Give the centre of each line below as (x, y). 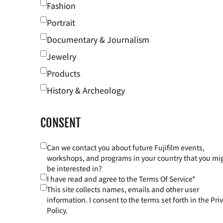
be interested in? (74, 168)
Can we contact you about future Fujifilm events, (125, 148)
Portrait (61, 23)
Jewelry (61, 56)
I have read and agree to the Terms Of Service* (121, 179)
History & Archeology (86, 90)
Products (63, 73)
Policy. (57, 210)
